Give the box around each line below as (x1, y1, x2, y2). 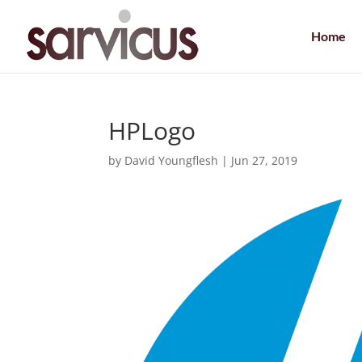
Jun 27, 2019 (231, 153, 298, 168)
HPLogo (108, 114, 196, 147)
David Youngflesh (124, 153, 219, 168)
